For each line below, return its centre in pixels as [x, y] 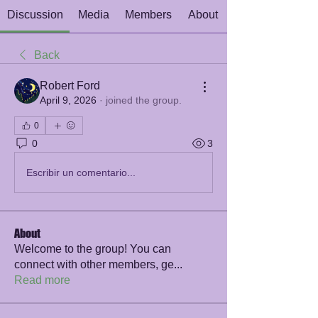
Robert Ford [70, 86]
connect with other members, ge [94, 264]
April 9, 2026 [68, 100]
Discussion [35, 15]
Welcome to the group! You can [93, 249]
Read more [42, 280]
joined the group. [144, 100]
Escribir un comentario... [81, 172]
